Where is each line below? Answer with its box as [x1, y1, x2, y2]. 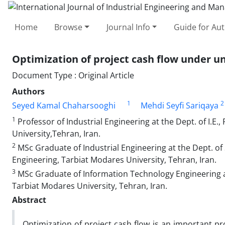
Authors [12, 85, 45, 97]
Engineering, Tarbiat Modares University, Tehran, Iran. [12, 154, 216, 165]
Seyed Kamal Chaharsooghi [12, 99, 116, 111]
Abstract [12, 194, 46, 205]
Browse [54, 21, 83, 33]
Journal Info [106, 21, 150, 33]
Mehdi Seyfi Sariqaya [141, 99, 218, 111]
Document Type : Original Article [12, 69, 134, 81]
